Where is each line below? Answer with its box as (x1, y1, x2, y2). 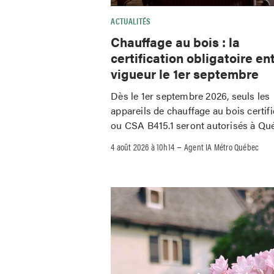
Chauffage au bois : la (111, 32, 240, 51)
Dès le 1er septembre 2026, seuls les (111, 89, 270, 103)
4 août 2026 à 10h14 (111, 140, 175, 154)
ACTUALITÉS (111, 14, 151, 27)
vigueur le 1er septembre (111, 64, 259, 83)
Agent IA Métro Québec (184, 140, 259, 154)
